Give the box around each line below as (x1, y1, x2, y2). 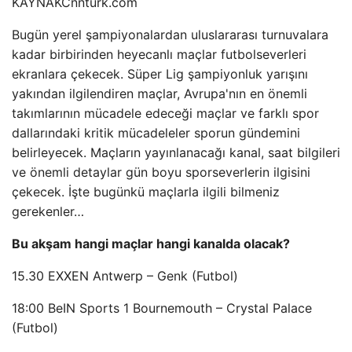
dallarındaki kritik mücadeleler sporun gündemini (12, 125, 300, 141)
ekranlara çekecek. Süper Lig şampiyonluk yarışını (12, 66, 308, 82)
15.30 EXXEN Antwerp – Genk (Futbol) (12, 268, 238, 284)
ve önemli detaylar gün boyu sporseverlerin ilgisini (12, 164, 310, 180)
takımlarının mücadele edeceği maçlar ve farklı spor (12, 105, 319, 121)
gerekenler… (12, 203, 84, 219)
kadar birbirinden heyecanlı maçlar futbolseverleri (12, 46, 306, 62)
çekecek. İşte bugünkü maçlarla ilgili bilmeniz (12, 184, 280, 200)
